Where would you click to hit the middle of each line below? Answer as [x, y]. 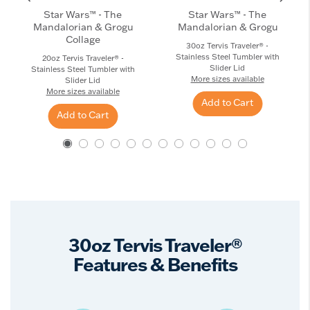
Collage [83, 40]
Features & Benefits [155, 265]
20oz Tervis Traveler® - [83, 58]
